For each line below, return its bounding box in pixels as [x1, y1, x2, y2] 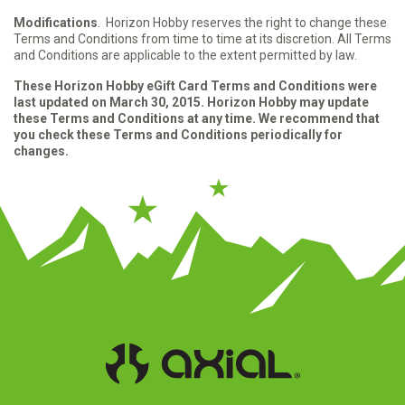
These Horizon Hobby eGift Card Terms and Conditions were [14, 79, 377, 93]
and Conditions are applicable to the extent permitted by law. [14, 48, 357, 62]
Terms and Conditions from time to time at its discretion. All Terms [14, 32, 391, 46]
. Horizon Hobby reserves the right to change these [98, 15, 387, 30]
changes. [14, 144, 69, 158]
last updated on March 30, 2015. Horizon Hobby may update [14, 95, 369, 109]
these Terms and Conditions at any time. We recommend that [14, 111, 380, 126]
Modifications [14, 15, 98, 30]
